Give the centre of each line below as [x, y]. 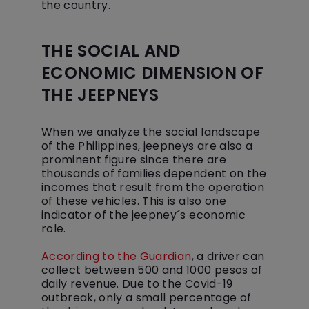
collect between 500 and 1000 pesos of [152, 270]
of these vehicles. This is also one [134, 201]
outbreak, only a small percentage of [147, 298]
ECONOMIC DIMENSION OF [153, 73]
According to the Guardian [117, 256]
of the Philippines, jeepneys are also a [147, 146]
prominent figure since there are [134, 160]
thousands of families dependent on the [154, 173]
